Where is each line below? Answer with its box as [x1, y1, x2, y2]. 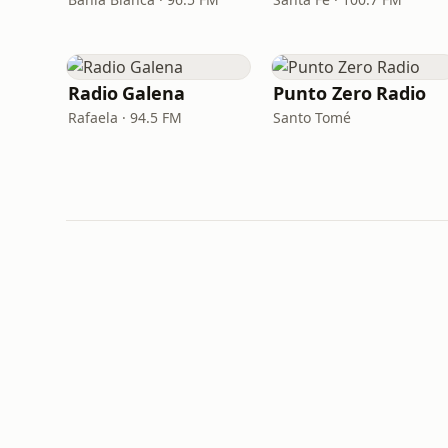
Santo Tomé [273, 108, 352, 127]
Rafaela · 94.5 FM [68, 108, 182, 127]
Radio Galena [68, 81, 185, 105]
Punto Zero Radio [273, 81, 426, 105]
